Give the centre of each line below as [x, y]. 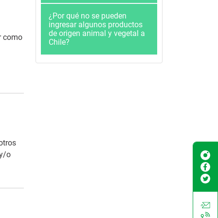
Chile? [59, 42]
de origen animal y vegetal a [97, 33]
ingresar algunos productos [96, 25]
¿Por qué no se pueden [88, 16]
